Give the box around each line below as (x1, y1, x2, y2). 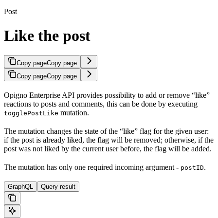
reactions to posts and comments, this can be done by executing (4, 100, 198, 109)
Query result (41, 183, 75, 191)
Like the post (4, 26, 91, 44)
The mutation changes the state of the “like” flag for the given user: (4, 127, 209, 136)
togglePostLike (4, 109, 58, 117)
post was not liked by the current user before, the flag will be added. (4, 145, 212, 153)
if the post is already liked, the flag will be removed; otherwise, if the (4, 136, 214, 145)
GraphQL (8, 183, 33, 191)
